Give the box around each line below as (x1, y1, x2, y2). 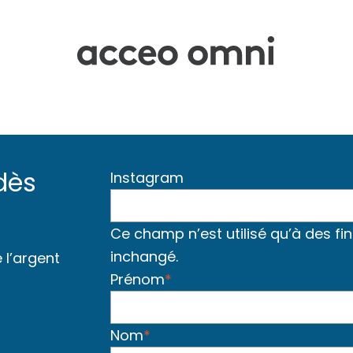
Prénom (110, 269, 165, 290)
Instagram (110, 168, 184, 188)
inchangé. (110, 247, 178, 267)
